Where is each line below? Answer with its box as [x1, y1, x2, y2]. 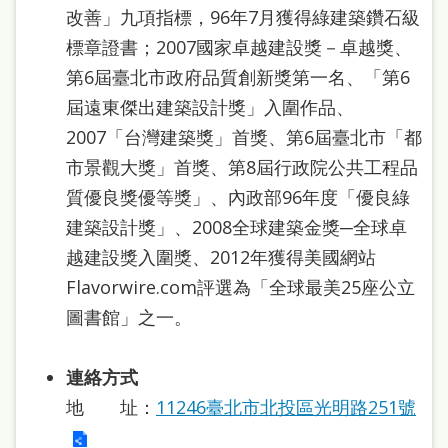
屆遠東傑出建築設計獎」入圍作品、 [66, 94, 354, 119]
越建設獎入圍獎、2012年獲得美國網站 [66, 244, 376, 269]
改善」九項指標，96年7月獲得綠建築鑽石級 [66, 4, 420, 29]
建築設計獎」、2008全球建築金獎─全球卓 [66, 214, 407, 239]
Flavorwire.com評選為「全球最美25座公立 [66, 274, 415, 299]
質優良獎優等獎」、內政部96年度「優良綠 [66, 184, 410, 209]
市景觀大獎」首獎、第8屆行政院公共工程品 [66, 154, 418, 179]
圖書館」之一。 [66, 304, 192, 329]
